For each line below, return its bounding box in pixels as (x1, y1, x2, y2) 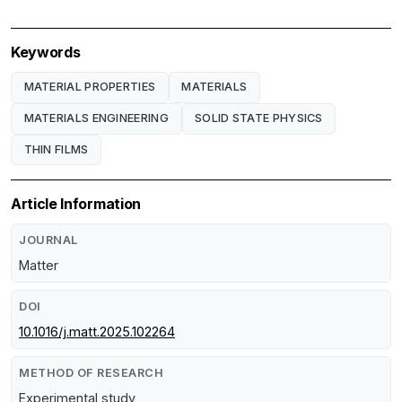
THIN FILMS (23, 142, 89, 156)
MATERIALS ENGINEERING (23, 111, 169, 126)
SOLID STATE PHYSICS (195, 111, 323, 126)
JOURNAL (19, 233, 78, 248)
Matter (19, 258, 58, 274)
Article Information (11, 195, 141, 214)
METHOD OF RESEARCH (19, 366, 163, 380)
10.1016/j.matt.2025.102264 (19, 324, 175, 340)
